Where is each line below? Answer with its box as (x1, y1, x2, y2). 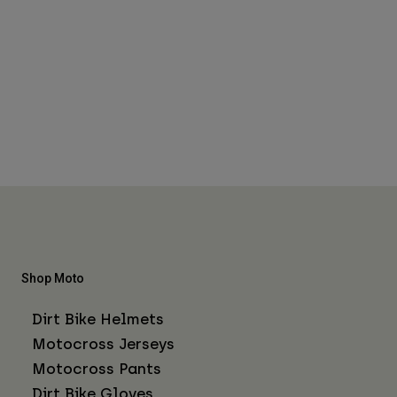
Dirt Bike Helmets (32, 309, 164, 328)
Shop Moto (21, 270, 84, 285)
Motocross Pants (32, 359, 161, 378)
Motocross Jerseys (32, 334, 175, 353)
